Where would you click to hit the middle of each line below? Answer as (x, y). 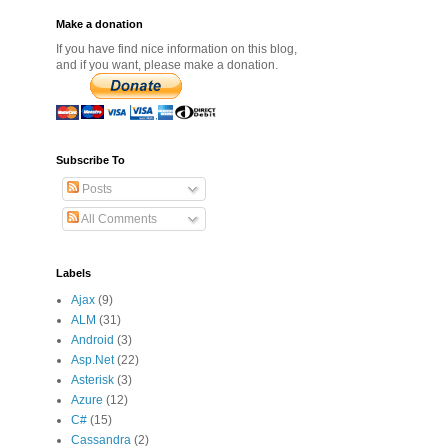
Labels (73, 273)
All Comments (118, 219)
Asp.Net (92, 360)
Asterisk (92, 380)
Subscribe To (90, 160)
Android (92, 340)
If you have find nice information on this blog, (176, 49)
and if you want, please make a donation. (167, 65)
